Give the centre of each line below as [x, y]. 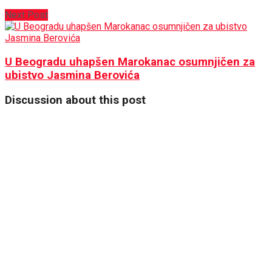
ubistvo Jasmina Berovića [72, 76]
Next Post [26, 15]
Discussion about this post [75, 100]
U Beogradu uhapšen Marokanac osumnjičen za [130, 62]
